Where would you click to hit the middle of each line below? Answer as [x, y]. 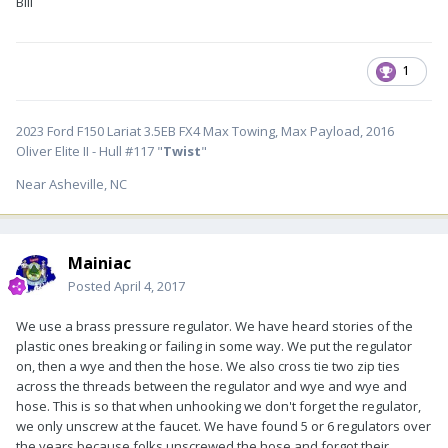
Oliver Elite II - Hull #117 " [89, 150]
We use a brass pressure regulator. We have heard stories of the [214, 325]
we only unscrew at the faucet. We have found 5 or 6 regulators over [223, 425]
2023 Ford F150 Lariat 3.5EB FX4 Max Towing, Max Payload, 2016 [205, 130]
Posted [91, 285]
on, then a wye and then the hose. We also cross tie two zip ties [208, 365]
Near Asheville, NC [71, 183]
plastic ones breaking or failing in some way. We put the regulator [214, 345]
